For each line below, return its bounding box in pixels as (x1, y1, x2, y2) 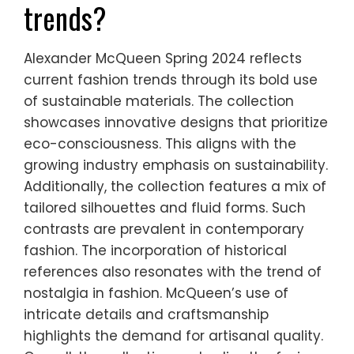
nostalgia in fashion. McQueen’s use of (24, 284, 288, 303)
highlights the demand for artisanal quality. (24, 326, 323, 346)
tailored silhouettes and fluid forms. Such (24, 198, 306, 218)
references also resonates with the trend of (24, 262, 322, 282)
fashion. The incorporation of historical (24, 241, 287, 261)
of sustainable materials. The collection (24, 92, 294, 111)
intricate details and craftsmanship (24, 305, 269, 325)
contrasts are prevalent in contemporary (24, 220, 304, 239)
